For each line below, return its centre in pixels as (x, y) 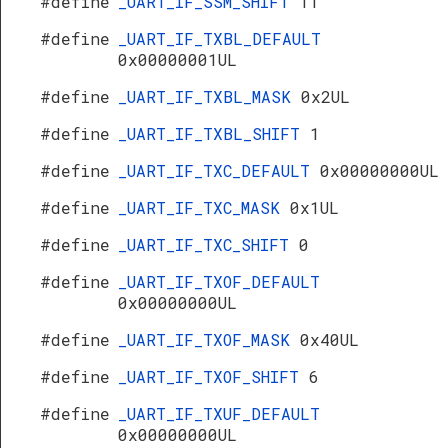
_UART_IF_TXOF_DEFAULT (219, 281)
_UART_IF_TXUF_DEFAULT (219, 413)
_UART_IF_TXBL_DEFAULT (219, 38)
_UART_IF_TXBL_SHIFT (214, 133)
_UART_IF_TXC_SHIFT (208, 244)
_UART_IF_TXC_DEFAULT (219, 170)
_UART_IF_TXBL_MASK (209, 96)
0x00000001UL (177, 59)
